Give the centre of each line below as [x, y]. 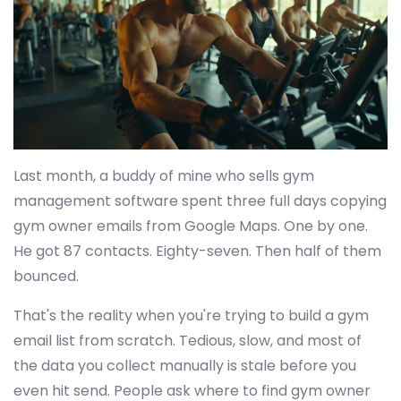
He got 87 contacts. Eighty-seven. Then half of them [197, 252]
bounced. [46, 277]
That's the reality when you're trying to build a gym [191, 316]
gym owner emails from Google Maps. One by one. [191, 226]
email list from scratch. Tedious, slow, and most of [188, 341]
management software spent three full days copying [200, 201]
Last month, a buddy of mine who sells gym [164, 176]
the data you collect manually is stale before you [185, 366]
